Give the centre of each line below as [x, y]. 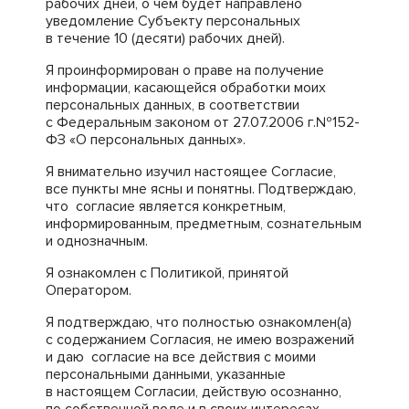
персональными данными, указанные [166, 374]
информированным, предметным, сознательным [204, 224]
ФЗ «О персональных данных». [146, 140]
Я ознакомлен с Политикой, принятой [167, 273]
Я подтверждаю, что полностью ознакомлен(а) [199, 322]
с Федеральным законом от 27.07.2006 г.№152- [203, 122]
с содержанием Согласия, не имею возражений [200, 340]
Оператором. [89, 290]
